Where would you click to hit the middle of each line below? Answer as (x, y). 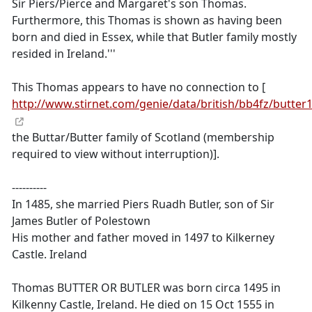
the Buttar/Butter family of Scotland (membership (143, 137)
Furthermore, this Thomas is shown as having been (147, 20)
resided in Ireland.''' (64, 54)
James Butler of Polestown (81, 221)
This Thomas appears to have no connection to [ (139, 87)
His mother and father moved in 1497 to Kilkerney (143, 237)
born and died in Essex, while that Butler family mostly (154, 37)
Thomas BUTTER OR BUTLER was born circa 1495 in (146, 288)
